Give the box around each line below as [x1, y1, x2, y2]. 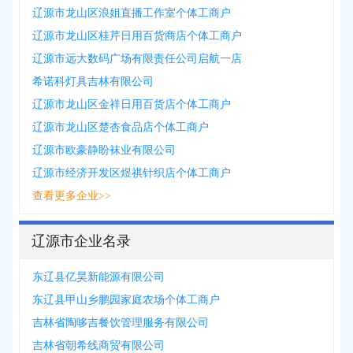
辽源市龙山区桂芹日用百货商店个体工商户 [32, 30, 242, 42]
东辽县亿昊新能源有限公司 [32, 271, 165, 283]
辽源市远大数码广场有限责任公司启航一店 [32, 53, 242, 65]
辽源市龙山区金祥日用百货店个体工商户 [32, 98, 231, 110]
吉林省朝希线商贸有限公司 [32, 340, 165, 351]
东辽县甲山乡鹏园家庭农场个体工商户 [32, 294, 220, 306]
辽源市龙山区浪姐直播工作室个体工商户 [32, 7, 231, 19]
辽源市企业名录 [32, 233, 131, 249]
